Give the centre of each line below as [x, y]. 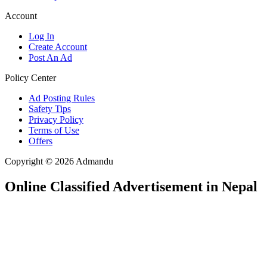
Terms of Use [54, 131]
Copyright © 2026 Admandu [59, 162]
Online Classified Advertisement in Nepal [131, 187]
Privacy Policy [56, 120]
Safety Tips [50, 109]
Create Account [58, 47]
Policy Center [30, 78]
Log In [41, 36]
